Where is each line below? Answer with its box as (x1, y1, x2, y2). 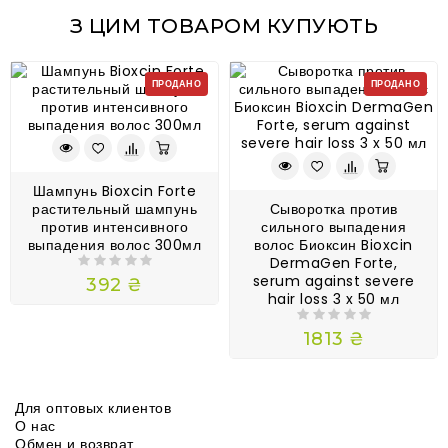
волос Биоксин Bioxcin (254, 235, 413, 256)
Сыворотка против (269, 199, 398, 220)
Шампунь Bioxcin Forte (32, 181, 197, 202)
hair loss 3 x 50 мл (267, 289, 400, 310)
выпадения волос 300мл (27, 235, 202, 256)
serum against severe (252, 271, 415, 292)
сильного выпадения (261, 217, 406, 238)
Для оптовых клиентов (15, 398, 171, 419)
